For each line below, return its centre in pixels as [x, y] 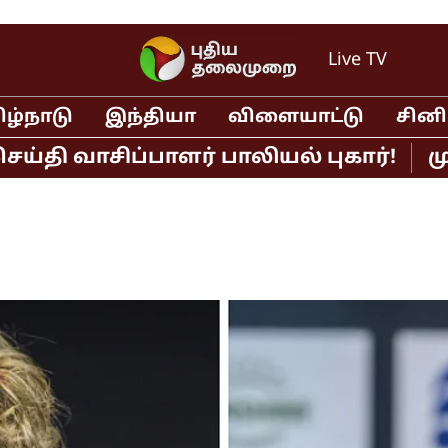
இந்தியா [150, 117]
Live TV [358, 60]
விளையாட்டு [295, 117]
